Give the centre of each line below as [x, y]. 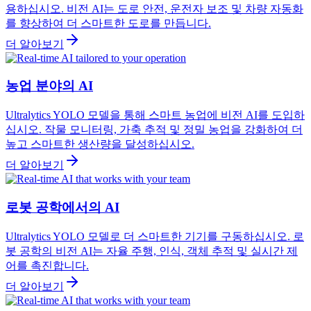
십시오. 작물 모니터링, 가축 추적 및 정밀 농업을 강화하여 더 [154, 130]
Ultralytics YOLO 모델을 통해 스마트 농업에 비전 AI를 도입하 [155, 115]
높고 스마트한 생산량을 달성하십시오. [100, 144]
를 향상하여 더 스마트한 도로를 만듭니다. [108, 23]
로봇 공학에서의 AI [62, 207]
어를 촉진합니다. [47, 265]
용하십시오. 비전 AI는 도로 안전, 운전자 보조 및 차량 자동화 [154, 8]
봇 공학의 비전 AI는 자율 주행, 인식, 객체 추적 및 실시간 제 [152, 251]
